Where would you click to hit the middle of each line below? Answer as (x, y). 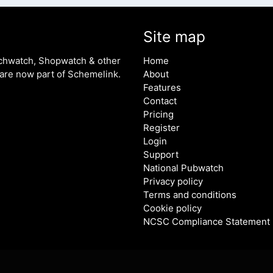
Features (162, 88)
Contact (160, 101)
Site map (175, 37)
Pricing (159, 115)
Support (161, 155)
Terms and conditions (190, 195)
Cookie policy (173, 208)
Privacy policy (173, 182)
